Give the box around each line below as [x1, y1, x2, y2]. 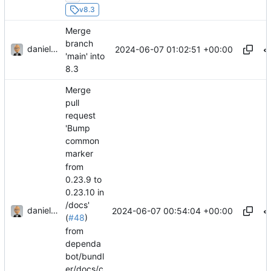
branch [65, 38, 93, 48]
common [65, 135, 99, 146]
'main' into [65, 51, 105, 62]
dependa [65, 238, 101, 249]
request [65, 110, 96, 121]
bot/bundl [65, 251, 104, 262]
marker [65, 148, 93, 159]
